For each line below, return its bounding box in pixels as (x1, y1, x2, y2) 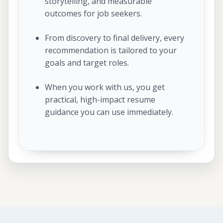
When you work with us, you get (45, 82, 165, 93)
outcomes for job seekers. (45, 8, 142, 19)
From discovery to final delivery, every (45, 32, 184, 44)
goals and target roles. (45, 57, 129, 69)
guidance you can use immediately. (45, 107, 173, 118)
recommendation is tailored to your (45, 45, 177, 56)
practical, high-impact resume (45, 94, 155, 106)
